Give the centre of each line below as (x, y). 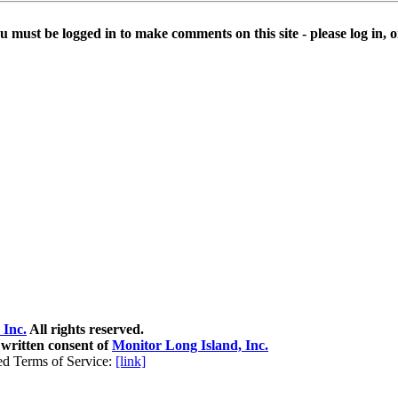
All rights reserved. (85, 329)
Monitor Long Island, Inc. (190, 345)
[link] (131, 361)
